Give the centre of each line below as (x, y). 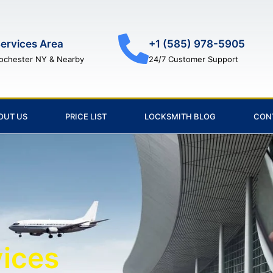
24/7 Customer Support (193, 59)
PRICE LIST (86, 116)
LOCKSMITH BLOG (180, 116)
